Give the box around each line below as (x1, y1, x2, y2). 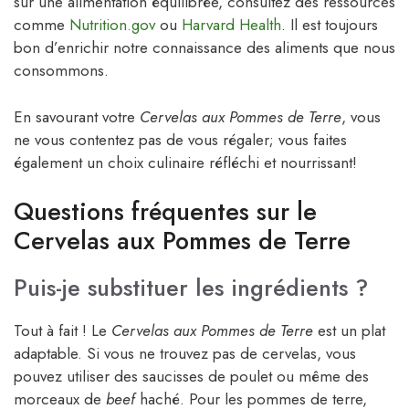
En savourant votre (14, 105, 140, 128)
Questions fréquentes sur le (14, 194, 317, 230)
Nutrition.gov (69, 14, 155, 37)
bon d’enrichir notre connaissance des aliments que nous (14, 37, 395, 59)
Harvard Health (182, 14, 281, 37)
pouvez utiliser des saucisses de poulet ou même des (14, 365, 369, 388)
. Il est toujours (281, 14, 378, 37)
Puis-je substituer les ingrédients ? (14, 271, 368, 305)
